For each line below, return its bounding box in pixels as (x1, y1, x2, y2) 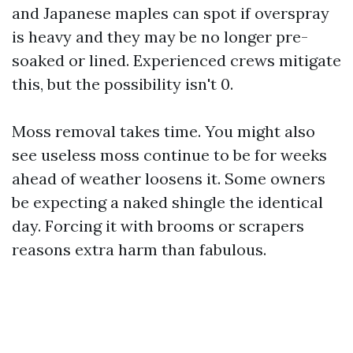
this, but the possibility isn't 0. (12, 74, 233, 94)
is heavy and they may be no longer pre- (12, 27, 308, 46)
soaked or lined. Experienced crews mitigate (12, 50, 341, 70)
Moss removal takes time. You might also (12, 121, 315, 141)
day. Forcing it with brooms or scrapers (12, 216, 304, 236)
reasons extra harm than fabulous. (12, 240, 266, 259)
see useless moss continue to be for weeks (12, 145, 327, 165)
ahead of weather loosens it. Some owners (12, 169, 325, 188)
